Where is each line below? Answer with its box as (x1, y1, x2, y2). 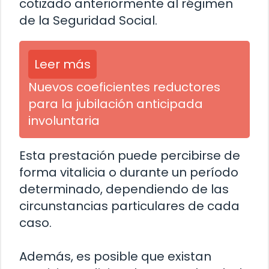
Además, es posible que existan (19, 248, 211, 265)
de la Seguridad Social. (19, 12, 157, 29)
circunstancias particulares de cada (19, 198, 240, 215)
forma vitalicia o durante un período (19, 164, 238, 181)
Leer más (34, 56, 91, 73)
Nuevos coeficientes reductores (28, 79, 220, 96)
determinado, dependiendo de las (19, 181, 229, 198)
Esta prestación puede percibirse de (19, 147, 240, 165)
